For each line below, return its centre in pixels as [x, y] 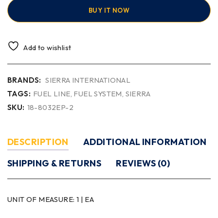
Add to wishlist [47, 47]
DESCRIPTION [38, 142]
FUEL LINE [52, 93]
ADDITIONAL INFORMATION [145, 142]
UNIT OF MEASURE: [42, 199]
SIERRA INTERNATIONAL [88, 80]
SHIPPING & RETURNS [54, 163]
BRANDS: [24, 80]
